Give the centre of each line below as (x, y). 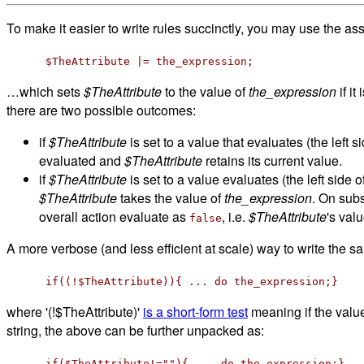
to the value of (205, 91)
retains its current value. (272, 160)
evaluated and (82, 160)
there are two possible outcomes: (101, 110)
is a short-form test (195, 311)
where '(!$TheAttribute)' (75, 311)
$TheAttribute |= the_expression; (149, 61)
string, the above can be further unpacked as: (135, 330)
